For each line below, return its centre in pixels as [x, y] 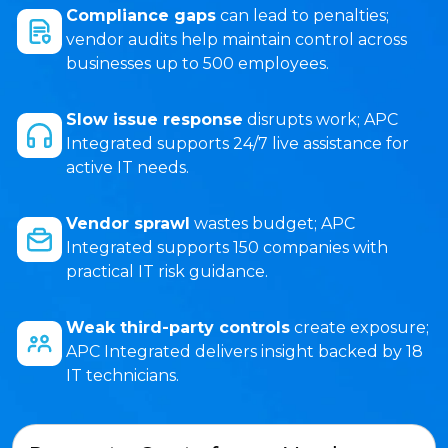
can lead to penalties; [302, 15]
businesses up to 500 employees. [197, 63]
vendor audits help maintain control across [236, 39]
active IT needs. [127, 167]
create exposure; [359, 327]
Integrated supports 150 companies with [227, 247]
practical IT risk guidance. [167, 271]
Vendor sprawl [128, 223]
